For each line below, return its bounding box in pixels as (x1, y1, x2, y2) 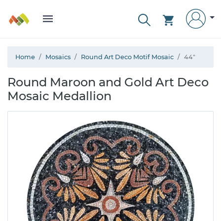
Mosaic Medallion (7, 89, 111, 103)
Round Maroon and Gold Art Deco (7, 75, 209, 89)
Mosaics (45, 53, 71, 61)
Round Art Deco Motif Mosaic (81, 53, 174, 61)
